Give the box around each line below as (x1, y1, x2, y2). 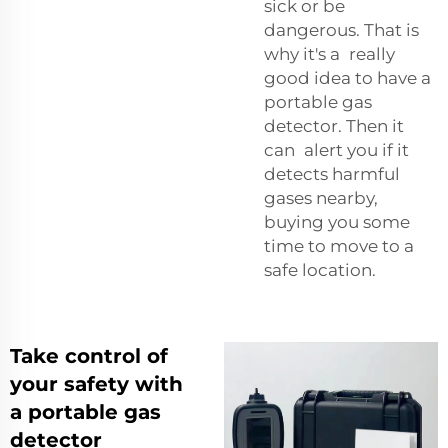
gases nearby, (264, 188, 378, 209)
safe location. (264, 260, 376, 281)
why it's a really (264, 44, 395, 65)
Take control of (10, 344, 168, 369)
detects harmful (264, 164, 400, 185)
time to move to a (264, 236, 414, 257)
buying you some (264, 212, 410, 233)
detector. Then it (264, 116, 404, 137)
